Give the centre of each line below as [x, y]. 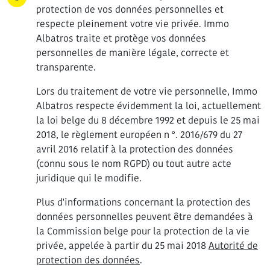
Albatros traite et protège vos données [121, 38]
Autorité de [233, 246]
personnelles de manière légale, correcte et [133, 53]
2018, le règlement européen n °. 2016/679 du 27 [139, 135]
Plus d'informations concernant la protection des [143, 202]
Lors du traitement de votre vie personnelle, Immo [147, 91]
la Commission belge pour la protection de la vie [143, 231]
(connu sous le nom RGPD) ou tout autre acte [134, 164]
